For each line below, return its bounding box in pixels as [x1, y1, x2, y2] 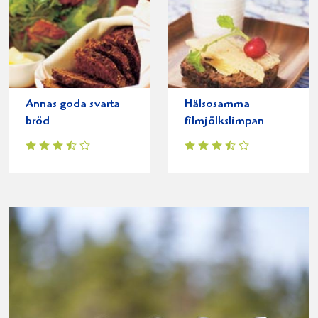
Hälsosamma [185, 99, 250, 111]
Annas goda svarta [26, 99, 120, 111]
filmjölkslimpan [185, 116, 264, 128]
